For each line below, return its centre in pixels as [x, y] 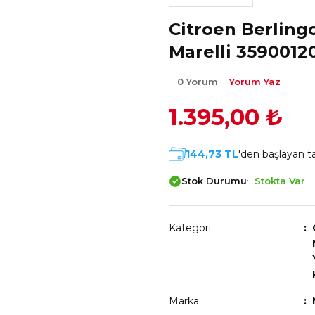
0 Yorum [199, 82]
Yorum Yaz [255, 82]
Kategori [190, 228]
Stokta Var [280, 181]
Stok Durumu [214, 181]
